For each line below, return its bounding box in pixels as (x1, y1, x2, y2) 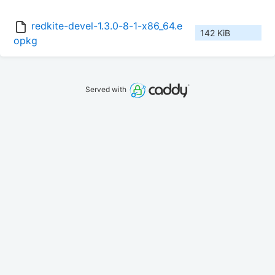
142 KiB (200, 28, 230, 39)
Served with (85, 85, 129, 95)
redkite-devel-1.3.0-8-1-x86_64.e (31, 20, 182, 33)
